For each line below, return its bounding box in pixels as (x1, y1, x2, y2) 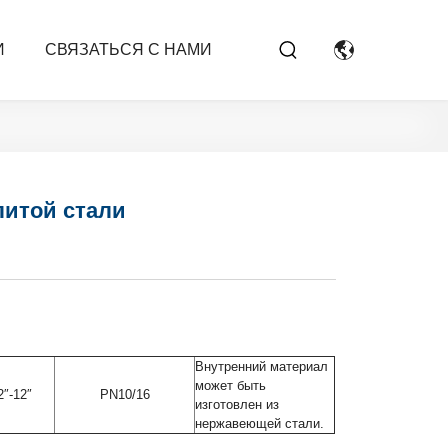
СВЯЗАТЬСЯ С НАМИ (44, 41, 212, 58)
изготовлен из (195, 397, 280, 413)
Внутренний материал (195, 359, 329, 375)
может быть (195, 378, 267, 394)
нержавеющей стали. (195, 416, 325, 432)
